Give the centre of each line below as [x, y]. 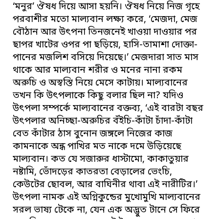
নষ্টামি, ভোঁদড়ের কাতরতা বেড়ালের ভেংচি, [93, 173]
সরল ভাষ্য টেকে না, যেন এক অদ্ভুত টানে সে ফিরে [107, 211]
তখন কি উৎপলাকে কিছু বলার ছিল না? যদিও [98, 96]
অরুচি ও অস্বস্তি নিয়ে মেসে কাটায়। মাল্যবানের [100, 84]
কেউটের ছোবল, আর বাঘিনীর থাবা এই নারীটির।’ [105, 185]
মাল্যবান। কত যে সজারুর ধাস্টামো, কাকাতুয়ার [101, 160]
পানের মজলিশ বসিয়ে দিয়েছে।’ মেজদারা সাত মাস [106, 58]
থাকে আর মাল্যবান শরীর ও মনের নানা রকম [98, 71]
